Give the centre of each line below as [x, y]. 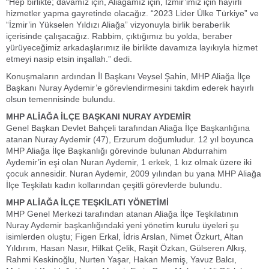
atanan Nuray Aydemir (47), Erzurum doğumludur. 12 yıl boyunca [130, 139]
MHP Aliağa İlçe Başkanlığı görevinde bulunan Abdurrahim [116, 151]
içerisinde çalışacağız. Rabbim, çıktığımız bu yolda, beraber [119, 36]
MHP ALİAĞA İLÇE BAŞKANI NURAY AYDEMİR [98, 116]
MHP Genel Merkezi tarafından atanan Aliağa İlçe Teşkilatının [122, 214]
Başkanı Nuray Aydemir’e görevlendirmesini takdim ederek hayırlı [130, 88]
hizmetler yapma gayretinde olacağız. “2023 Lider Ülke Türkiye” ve [132, 13]
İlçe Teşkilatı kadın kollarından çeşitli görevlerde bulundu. [115, 185]
